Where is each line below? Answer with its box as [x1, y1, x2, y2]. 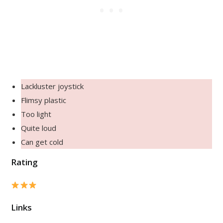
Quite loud [21, 123, 57, 133]
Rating [11, 156, 38, 168]
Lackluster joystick [21, 81, 84, 92]
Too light [21, 109, 52, 119]
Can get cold [21, 137, 64, 147]
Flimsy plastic [21, 95, 67, 106]
